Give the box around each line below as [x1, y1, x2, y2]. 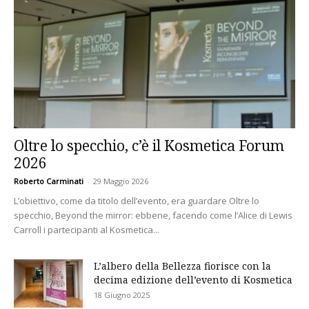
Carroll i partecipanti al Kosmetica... [14, 223, 159, 236]
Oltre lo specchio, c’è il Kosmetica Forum [14, 135, 284, 155]
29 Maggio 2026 [93, 175, 148, 186]
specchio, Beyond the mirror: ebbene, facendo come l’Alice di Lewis [14, 208, 292, 221]
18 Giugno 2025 [94, 289, 150, 300]
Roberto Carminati [14, 175, 83, 186]
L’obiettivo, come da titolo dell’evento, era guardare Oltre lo [14, 194, 259, 207]
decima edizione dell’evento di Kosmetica [94, 272, 292, 286]
